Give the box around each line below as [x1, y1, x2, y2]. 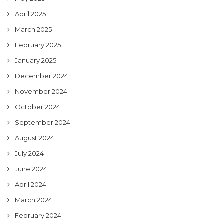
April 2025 [15, 9, 46, 18]
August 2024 [15, 133, 54, 142]
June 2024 [15, 164, 47, 173]
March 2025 [15, 25, 52, 33]
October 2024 [15, 102, 60, 111]
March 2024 [15, 195, 52, 204]
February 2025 [15, 40, 61, 49]
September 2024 [15, 118, 70, 126]
